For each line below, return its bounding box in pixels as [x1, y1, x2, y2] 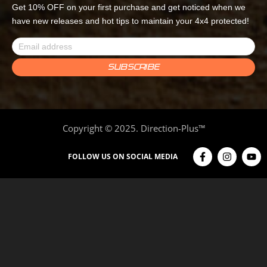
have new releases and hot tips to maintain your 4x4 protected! [12, 15, 249, 26]
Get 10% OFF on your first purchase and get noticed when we [12, 2, 246, 12]
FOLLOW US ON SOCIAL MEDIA [68, 151, 178, 162]
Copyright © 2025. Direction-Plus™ [62, 122, 205, 134]
